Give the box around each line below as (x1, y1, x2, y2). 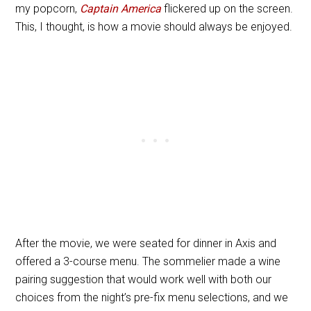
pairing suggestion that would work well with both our (15, 273, 272, 286)
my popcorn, (15, 2, 81, 15)
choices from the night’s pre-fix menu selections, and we (15, 291, 289, 304)
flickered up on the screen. (161, 2, 294, 15)
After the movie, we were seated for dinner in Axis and (15, 237, 277, 250)
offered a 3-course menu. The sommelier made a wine (15, 255, 281, 268)
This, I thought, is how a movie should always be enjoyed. (15, 20, 293, 33)
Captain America (80, 2, 162, 15)
